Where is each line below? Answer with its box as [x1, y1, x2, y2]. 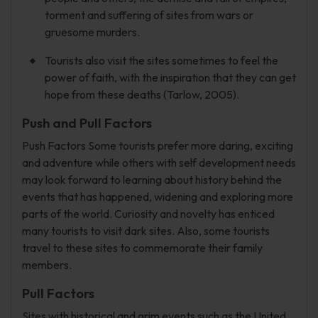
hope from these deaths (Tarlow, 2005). [45, 87, 239, 102]
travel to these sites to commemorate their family [22, 241, 263, 255]
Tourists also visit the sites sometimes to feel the [45, 53, 278, 67]
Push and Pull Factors [22, 114, 152, 131]
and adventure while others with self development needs [22, 155, 296, 170]
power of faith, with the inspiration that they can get [45, 70, 296, 84]
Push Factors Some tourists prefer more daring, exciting [22, 138, 293, 153]
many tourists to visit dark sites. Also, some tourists [22, 224, 270, 238]
